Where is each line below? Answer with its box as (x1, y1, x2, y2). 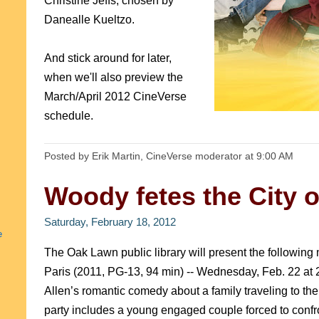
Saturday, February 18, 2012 (44, 216, 176, 228)
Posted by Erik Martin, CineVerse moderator (44, 150, 245, 162)
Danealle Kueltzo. (44, 14, 135, 26)
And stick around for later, (44, 52, 172, 64)
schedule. (44, 110, 93, 122)
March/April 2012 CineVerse (44, 90, 187, 103)
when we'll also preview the (44, 71, 183, 83)
